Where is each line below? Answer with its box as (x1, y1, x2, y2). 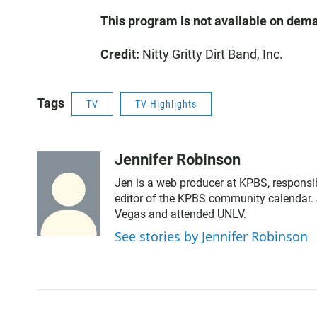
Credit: (100, 47, 139, 62)
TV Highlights (135, 98, 197, 110)
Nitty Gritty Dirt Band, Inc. (139, 47, 283, 62)
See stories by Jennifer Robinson (115, 228, 308, 245)
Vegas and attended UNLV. (115, 207, 246, 221)
